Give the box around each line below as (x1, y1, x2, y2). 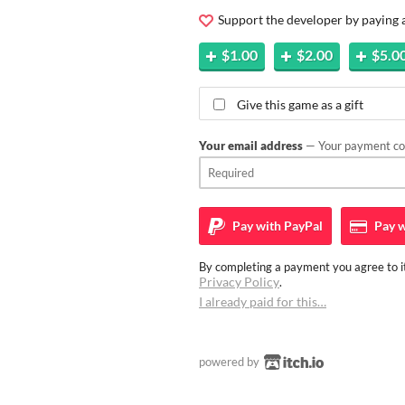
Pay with (230, 217, 281, 233)
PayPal (281, 217, 323, 233)
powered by (199, 353, 262, 369)
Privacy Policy (199, 273, 279, 289)
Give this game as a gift (237, 96, 363, 112)
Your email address (199, 137, 303, 153)
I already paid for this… (199, 293, 326, 309)
